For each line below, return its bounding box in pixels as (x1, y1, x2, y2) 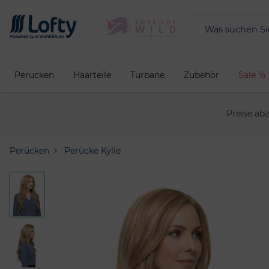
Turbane (130, 70, 165, 80)
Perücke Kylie (64, 145, 121, 156)
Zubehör (184, 70, 219, 80)
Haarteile (73, 70, 111, 80)
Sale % (238, 70, 265, 80)
